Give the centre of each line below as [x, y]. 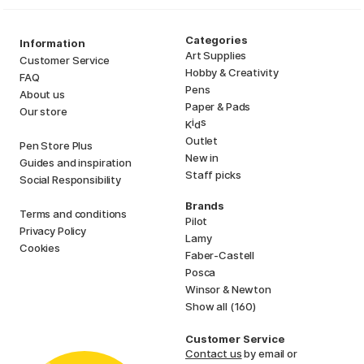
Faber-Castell [220, 255]
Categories [217, 39]
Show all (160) [221, 306]
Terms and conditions [74, 213]
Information [52, 43]
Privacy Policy [53, 230]
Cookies [40, 247]
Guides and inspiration [76, 162]
